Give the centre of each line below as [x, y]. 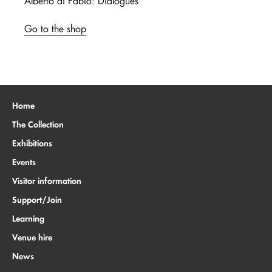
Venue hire [32, 237]
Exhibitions [32, 143]
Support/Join [37, 199]
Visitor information [47, 181]
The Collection [38, 124]
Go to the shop [55, 28]
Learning [28, 218]
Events [24, 162]
